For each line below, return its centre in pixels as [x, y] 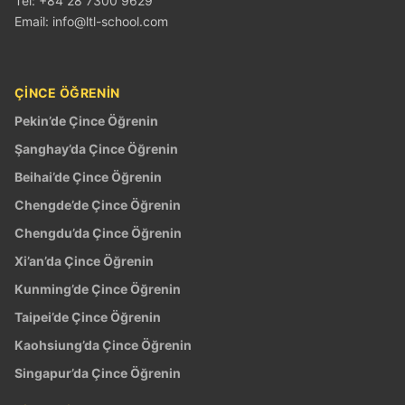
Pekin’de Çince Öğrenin [86, 120]
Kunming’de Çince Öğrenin [98, 288]
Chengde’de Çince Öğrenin [98, 204]
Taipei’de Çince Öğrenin [88, 316]
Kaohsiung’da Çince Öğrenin [103, 344]
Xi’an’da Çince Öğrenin [84, 260]
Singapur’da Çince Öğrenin [98, 372]
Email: [33, 21]
